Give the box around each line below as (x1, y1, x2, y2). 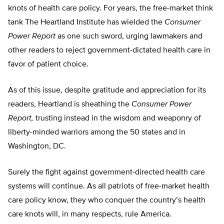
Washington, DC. (8, 142, 66, 151)
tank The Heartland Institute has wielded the (8, 18, 164, 27)
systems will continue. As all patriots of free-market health (8, 182, 209, 191)
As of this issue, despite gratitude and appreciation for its (8, 86, 206, 95)
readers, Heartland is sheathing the (8, 100, 131, 109)
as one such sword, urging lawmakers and (57, 32, 202, 41)
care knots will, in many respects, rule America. (8, 210, 171, 219)
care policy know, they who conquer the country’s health (8, 196, 205, 205)
